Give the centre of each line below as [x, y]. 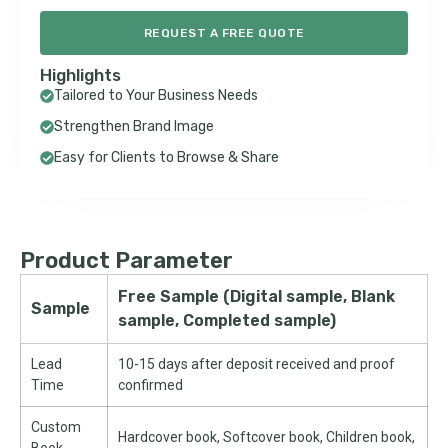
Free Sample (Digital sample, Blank [256, 296]
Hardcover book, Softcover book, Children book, [266, 437]
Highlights [80, 75]
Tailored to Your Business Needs [156, 95]
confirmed [150, 385]
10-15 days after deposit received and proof [256, 364]
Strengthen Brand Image [134, 126]
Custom [56, 427]
